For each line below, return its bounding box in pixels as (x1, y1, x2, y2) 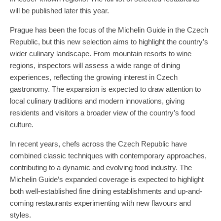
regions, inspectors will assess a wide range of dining (10, 61, 180, 70)
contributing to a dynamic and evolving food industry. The (10, 163, 192, 172)
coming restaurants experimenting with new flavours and (10, 198, 191, 207)
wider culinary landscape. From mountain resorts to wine (10, 49, 191, 58)
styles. (10, 210, 31, 219)
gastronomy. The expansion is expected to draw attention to (10, 84, 201, 93)
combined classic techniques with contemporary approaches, (10, 151, 207, 160)
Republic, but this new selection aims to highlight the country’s (10, 37, 208, 46)
